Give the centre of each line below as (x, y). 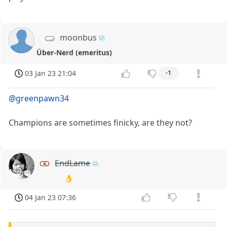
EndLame (73, 163)
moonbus (78, 38)
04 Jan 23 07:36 (51, 197)
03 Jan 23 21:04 (51, 73)
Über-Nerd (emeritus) (74, 53)
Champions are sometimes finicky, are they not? (101, 122)
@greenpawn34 (39, 98)
